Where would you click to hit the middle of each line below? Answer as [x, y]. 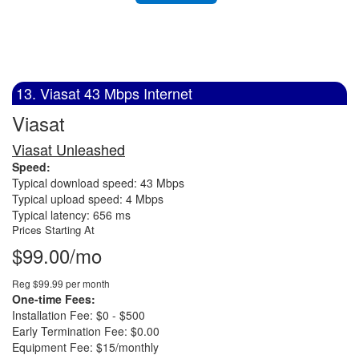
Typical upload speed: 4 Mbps [88, 199]
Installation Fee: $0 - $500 [79, 315]
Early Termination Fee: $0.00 [86, 331]
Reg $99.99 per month [61, 283]
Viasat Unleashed [69, 149]
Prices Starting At [53, 230]
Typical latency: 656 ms [71, 215]
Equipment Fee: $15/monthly [85, 347]
